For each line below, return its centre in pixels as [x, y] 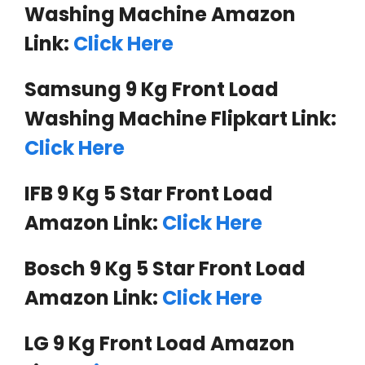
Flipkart [251, 118]
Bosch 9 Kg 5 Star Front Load [165, 268]
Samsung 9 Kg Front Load [152, 89]
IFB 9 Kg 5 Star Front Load [149, 193]
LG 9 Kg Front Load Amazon [160, 343]
